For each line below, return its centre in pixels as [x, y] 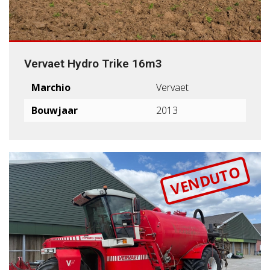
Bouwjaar [55, 110]
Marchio [51, 87]
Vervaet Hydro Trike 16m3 [93, 63]
